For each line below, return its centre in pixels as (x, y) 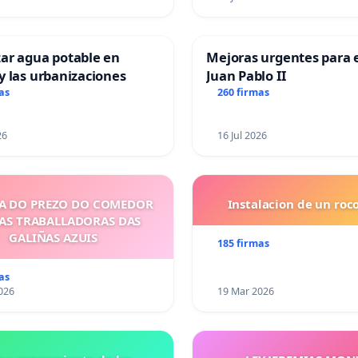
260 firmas (244, 93)
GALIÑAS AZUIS (54, 238)
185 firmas (244, 244)
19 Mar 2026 (246, 292)
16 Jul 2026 (243, 136)
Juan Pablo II (246, 76)
